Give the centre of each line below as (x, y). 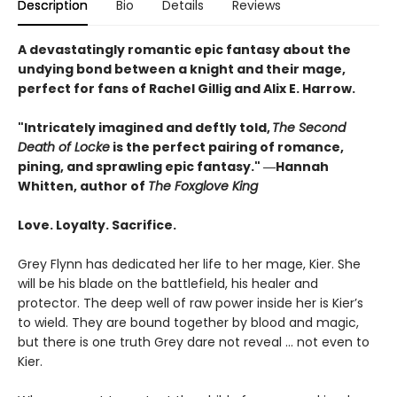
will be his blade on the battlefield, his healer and (168, 283)
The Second (309, 127)
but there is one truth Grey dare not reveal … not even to (194, 342)
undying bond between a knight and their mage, (182, 69)
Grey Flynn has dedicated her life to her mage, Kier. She (189, 264)
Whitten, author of (83, 186)
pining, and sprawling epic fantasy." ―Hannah (173, 166)
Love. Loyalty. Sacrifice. (102, 225)
